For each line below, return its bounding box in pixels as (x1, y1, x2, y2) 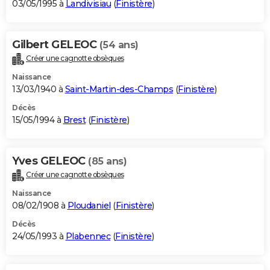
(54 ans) (99, 39, 139, 51)
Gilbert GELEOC (12, 38, 99, 52)
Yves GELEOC (12, 154, 88, 168)
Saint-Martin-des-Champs (64, 84, 173, 95)
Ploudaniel (67, 200, 111, 212)
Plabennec (65, 231, 110, 242)
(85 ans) (88, 155, 127, 168)
